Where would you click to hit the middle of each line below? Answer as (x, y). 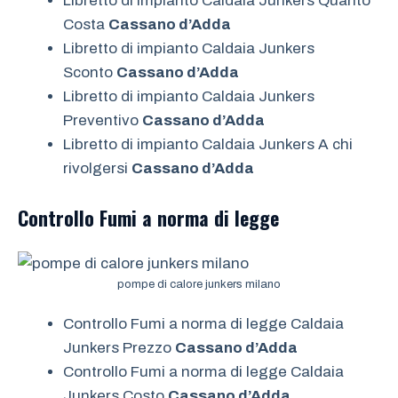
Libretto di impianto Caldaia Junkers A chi (208, 144)
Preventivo (103, 120)
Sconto (90, 72)
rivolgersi (97, 168)
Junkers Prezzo (119, 347)
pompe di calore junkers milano (199, 285)
